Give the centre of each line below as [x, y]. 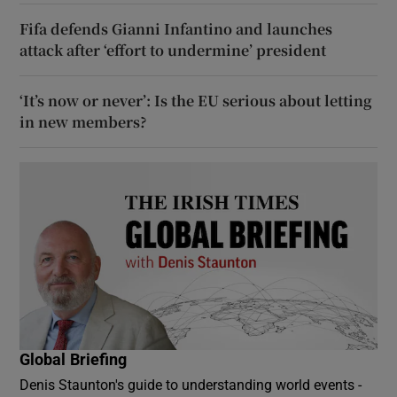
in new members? [84, 121]
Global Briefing [74, 359]
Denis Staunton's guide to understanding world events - [191, 384]
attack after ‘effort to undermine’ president [173, 50]
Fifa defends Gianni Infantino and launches [176, 28]
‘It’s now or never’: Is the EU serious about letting [196, 100]
